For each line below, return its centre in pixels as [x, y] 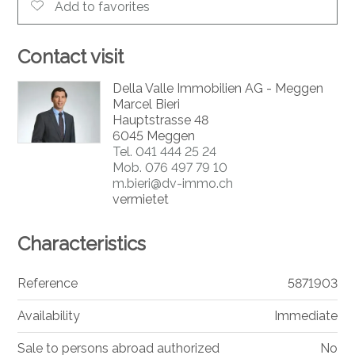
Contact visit [71, 57]
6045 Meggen [153, 136]
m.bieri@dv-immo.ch [172, 184]
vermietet [140, 200]
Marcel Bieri [146, 105]
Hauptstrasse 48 [160, 120]
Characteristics [82, 244]
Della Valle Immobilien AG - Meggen [218, 89]
